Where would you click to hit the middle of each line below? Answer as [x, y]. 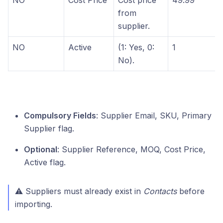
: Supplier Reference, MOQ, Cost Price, [131, 150]
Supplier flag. [49, 129]
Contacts [160, 191]
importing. [34, 204]
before [191, 191]
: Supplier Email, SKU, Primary [154, 116]
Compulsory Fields [60, 116]
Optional [41, 150]
